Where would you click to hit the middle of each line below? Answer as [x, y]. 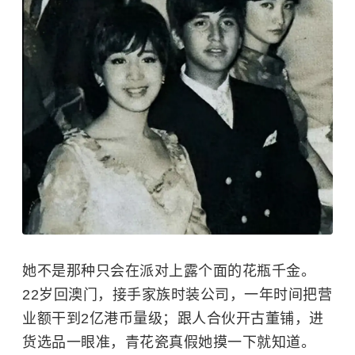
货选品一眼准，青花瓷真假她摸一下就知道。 [169, 342]
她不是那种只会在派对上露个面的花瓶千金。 [169, 271]
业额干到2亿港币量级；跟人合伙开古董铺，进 [173, 318]
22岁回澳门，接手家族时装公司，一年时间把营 [177, 294]
